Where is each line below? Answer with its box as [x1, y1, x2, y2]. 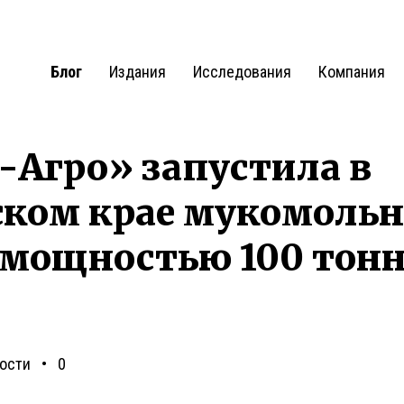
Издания [109, 62, 166, 81]
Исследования [193, 62, 291, 81]
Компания [318, 62, 385, 81]
